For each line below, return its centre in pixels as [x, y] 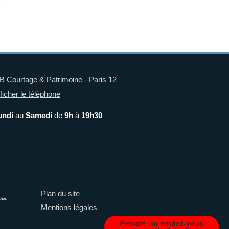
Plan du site [60, 193]
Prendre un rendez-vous [162, 223]
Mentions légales [69, 207]
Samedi [39, 115]
